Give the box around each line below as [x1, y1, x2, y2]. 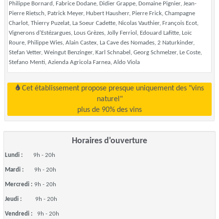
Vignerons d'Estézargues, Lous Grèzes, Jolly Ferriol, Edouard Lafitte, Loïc [9, 30, 192, 36]
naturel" [96, 95, 123, 103]
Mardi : [5, 167, 34, 173]
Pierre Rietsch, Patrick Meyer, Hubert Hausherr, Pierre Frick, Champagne [9, 10, 195, 17]
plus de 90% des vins [77, 106, 142, 114]
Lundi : [5, 152, 33, 158]
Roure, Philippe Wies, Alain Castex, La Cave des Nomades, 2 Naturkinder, [9, 40, 195, 46]
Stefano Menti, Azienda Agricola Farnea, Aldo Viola [9, 59, 140, 66]
